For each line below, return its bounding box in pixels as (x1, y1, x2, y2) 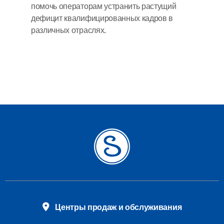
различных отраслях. (31, 24, 106, 36)
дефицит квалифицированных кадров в (31, 12, 173, 24)
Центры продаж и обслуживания (55, 201, 182, 213)
